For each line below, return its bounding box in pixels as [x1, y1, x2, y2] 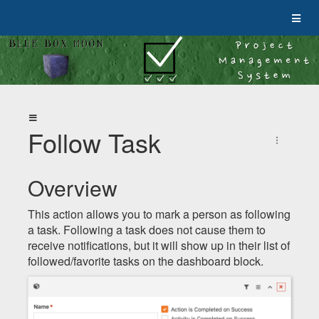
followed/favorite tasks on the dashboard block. [28, 252, 263, 269]
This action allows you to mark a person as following [28, 205, 291, 222]
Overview [28, 172, 117, 203]
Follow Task [28, 123, 161, 160]
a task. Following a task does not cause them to [28, 221, 266, 238]
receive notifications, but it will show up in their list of [28, 236, 290, 253]
